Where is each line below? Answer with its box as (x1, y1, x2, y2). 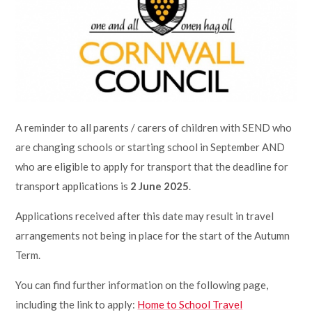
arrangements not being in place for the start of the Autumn (15, 229, 290, 242)
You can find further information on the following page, (15, 279, 269, 292)
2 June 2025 (130, 180, 189, 193)
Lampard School (30, 6, 100, 18)
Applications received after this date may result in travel (15, 210, 274, 223)
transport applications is (15, 180, 131, 193)
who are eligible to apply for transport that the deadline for (15, 160, 289, 173)
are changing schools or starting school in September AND (15, 141, 286, 154)
